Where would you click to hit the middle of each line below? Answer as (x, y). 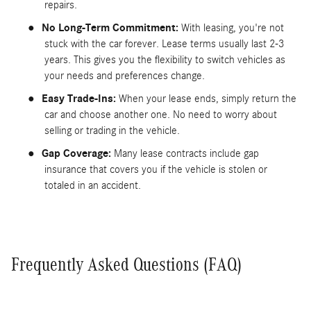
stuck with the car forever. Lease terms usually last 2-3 (164, 43)
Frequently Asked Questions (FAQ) (126, 264)
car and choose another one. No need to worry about (161, 114)
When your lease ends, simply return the (208, 98)
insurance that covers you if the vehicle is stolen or (156, 169)
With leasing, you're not (233, 27)
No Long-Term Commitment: (111, 27)
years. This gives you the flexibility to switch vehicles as (165, 59)
